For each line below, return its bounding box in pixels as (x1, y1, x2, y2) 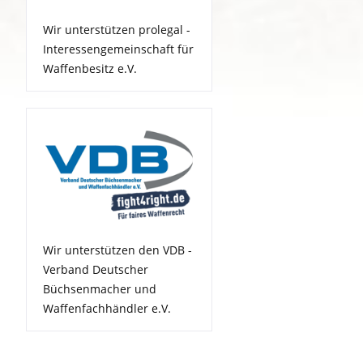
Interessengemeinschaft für (43, 41, 194, 58)
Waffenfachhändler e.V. (43, 301, 171, 317)
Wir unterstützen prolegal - (43, 22, 190, 38)
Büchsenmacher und (43, 281, 156, 297)
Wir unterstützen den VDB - (43, 242, 192, 258)
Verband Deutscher (43, 262, 148, 278)
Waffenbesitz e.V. (43, 61, 137, 77)
